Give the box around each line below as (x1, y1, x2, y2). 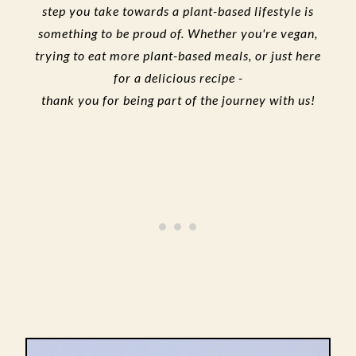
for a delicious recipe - (113, 70, 243, 85)
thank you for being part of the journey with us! (41, 92, 315, 107)
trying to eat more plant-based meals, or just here (35, 48, 321, 63)
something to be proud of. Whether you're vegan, (38, 25, 318, 41)
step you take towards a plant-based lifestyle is (42, 3, 314, 18)
